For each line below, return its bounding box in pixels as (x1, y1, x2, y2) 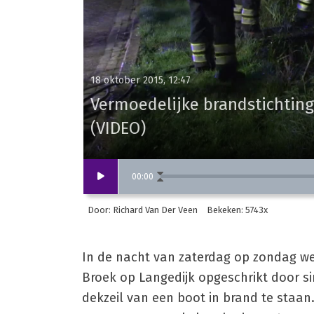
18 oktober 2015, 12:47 (90, 74, 191, 86)
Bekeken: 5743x (206, 204, 268, 215)
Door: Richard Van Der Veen (87, 204, 198, 215)
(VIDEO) (90, 118, 146, 138)
